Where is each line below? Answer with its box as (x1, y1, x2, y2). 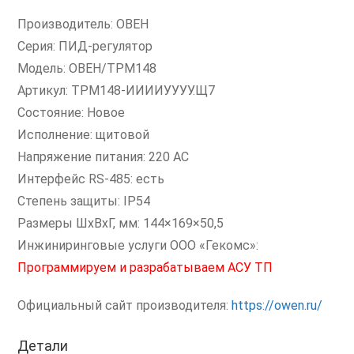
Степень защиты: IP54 (17, 194, 151, 209)
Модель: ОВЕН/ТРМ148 (17, 61, 157, 76)
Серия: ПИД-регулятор (17, 39, 153, 54)
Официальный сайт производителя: (17, 298, 232, 313)
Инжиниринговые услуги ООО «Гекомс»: (17, 238, 259, 253)
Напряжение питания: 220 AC (17, 149, 190, 164)
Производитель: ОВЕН (17, 17, 149, 32)
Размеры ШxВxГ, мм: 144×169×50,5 (17, 216, 224, 231)
